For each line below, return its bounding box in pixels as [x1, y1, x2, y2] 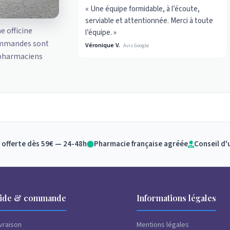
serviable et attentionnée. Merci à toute [85, 15, 214, 26]
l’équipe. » [85, 27, 117, 38]
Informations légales [137, 193, 217, 204]
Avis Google [123, 41, 149, 49]
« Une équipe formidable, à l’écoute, [85, 3, 200, 14]
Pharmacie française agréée [94, 139, 188, 150]
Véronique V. [85, 40, 121, 50]
